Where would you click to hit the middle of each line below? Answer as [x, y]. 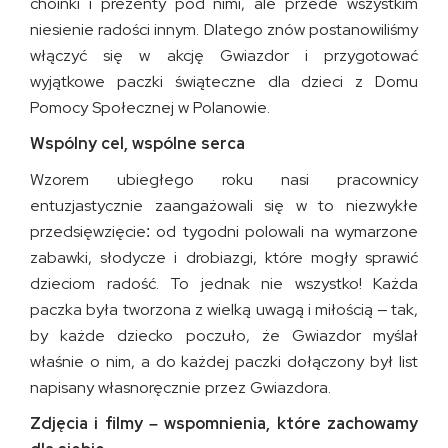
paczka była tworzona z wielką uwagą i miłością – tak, [224, 309]
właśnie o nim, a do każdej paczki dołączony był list [224, 361]
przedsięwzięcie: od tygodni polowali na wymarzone [224, 231]
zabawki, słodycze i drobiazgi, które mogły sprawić [224, 257]
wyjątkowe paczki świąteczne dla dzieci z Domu [224, 81]
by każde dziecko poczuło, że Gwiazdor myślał [224, 335]
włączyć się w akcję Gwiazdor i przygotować [224, 55]
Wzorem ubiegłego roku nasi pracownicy [224, 179]
